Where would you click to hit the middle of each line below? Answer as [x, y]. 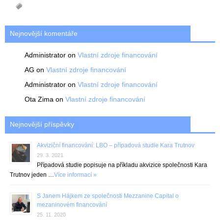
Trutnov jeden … [32, 175]
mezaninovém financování [72, 205]
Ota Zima [39, 99]
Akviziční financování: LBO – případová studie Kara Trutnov [116, 145]
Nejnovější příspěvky [42, 124]
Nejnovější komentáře [44, 33]
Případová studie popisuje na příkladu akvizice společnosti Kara [122, 165]
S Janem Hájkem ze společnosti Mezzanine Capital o [108, 196]
